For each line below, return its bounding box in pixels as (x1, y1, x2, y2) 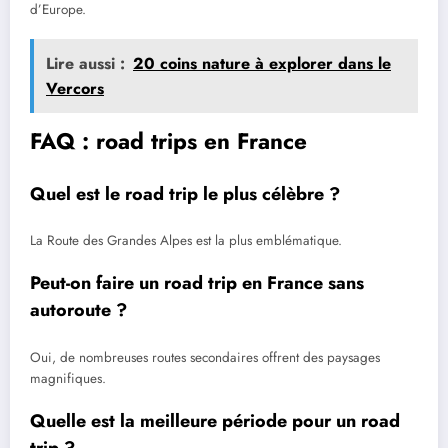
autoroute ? (30, 297, 127, 324)
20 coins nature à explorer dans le (133, 52, 391, 76)
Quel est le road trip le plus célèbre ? (30, 180, 340, 207)
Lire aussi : (46, 52, 125, 76)
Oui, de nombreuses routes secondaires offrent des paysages (30, 347, 380, 367)
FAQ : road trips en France (30, 125, 307, 158)
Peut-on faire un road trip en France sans (30, 270, 364, 297)
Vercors (46, 77, 104, 101)
